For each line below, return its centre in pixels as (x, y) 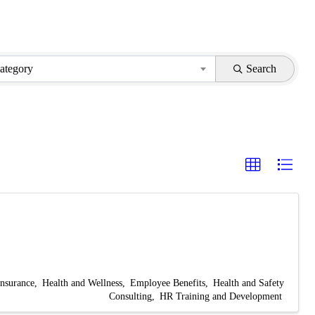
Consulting (130, 296)
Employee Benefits (168, 282)
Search (262, 69)
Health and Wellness (82, 282)
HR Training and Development (221, 296)
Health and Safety (249, 282)
